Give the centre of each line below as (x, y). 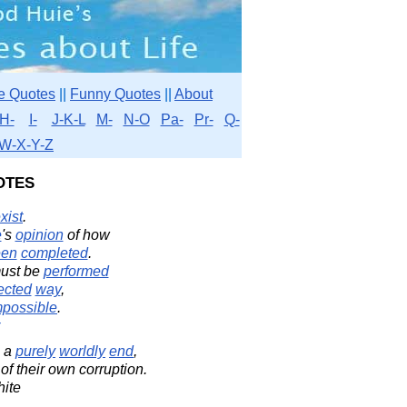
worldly (82, 351)
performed (76, 271)
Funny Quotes (115, 94)
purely (35, 351)
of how (86, 235)
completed (54, 253)
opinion (39, 235)
